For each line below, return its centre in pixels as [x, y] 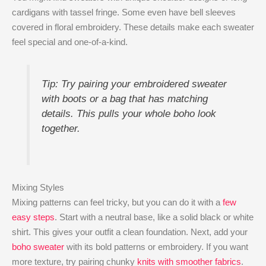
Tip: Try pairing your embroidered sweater [134, 83]
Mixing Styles [38, 187]
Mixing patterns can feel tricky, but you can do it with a [117, 202]
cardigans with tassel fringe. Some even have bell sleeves [124, 12]
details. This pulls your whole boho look [129, 113]
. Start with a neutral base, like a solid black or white [154, 217]
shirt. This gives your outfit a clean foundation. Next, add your [130, 232]
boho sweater [38, 246]
